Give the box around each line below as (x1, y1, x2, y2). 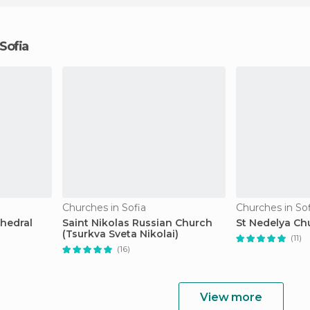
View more (200, 291, 262, 304)
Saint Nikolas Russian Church (62, 217, 212, 229)
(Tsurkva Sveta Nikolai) (62, 228, 179, 240)
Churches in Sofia (62, 201, 146, 214)
